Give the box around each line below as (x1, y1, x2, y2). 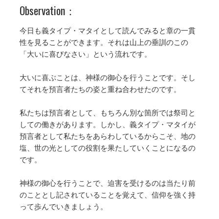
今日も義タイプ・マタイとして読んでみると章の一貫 (20, 25, 196, 36)
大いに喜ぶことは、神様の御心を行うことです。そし (20, 72, 196, 83)
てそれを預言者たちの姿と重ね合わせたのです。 (20, 84, 181, 94)
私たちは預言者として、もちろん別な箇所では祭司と (20, 108, 196, 118)
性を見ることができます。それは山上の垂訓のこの (20, 37, 188, 47)
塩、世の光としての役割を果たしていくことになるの (20, 143, 196, 153)
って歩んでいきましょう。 (20, 201, 108, 212)
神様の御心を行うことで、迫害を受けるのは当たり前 (20, 178, 196, 188)
